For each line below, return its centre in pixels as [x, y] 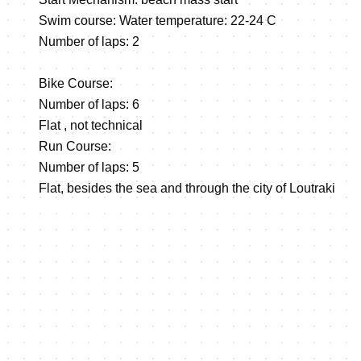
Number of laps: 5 [89, 167]
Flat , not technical [91, 125]
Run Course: [75, 146]
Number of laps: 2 [89, 41]
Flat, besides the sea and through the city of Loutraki [187, 188]
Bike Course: [76, 83]
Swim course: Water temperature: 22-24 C [158, 20]
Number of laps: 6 [89, 104]
